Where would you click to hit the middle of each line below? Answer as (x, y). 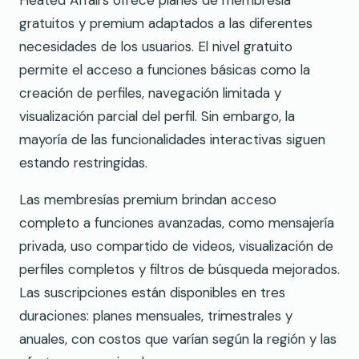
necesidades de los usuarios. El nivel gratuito (156, 47)
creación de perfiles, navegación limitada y (150, 93)
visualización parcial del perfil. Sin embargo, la (157, 117)
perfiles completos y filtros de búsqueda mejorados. (179, 270)
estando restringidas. (83, 163)
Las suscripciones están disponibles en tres (152, 293)
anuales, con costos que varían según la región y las (178, 339)
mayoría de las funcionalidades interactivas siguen (172, 140)
